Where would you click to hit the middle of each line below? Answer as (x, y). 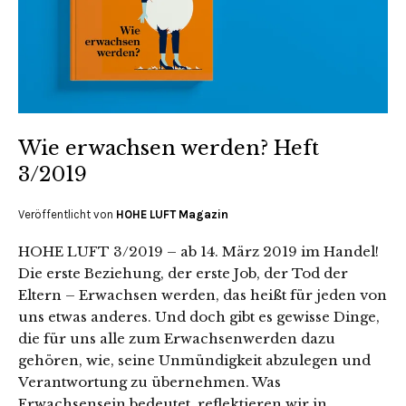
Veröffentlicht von (67, 214)
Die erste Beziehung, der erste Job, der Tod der (183, 273)
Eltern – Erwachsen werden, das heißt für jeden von (203, 295)
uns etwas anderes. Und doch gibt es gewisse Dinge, (199, 316)
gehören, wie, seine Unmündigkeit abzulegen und (194, 360)
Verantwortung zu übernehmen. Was (150, 382)
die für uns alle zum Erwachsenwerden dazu (177, 338)
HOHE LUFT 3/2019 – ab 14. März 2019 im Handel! (198, 251)
